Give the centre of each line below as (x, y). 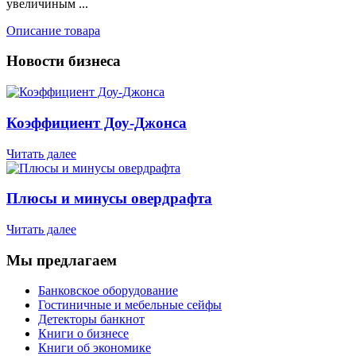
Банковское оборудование (108, 291)
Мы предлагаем (62, 260)
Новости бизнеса (64, 61)
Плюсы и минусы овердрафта (109, 199)
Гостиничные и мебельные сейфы (130, 305)
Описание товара (53, 30)
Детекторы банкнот (91, 319)
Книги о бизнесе (83, 334)
